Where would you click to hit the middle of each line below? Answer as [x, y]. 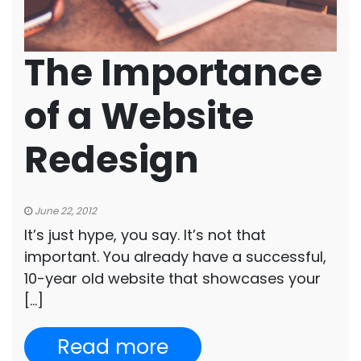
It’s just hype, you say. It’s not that [145, 235]
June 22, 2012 [64, 211]
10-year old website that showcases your [172, 279]
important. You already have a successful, [175, 257]
